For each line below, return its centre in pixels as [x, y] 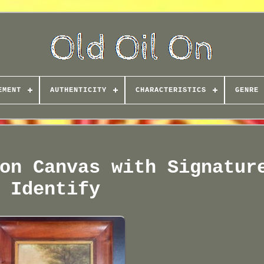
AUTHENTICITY [78, 90]
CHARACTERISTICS [171, 90]
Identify [56, 190]
